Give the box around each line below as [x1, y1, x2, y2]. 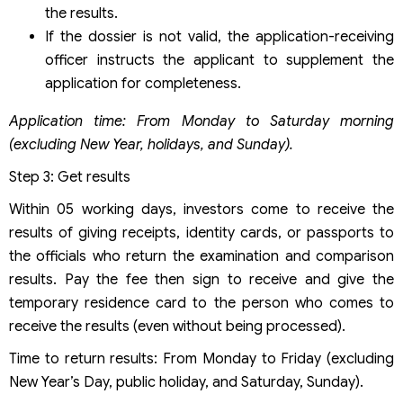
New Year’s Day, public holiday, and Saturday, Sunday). [9, 372, 363, 391]
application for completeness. [45, 74, 241, 93]
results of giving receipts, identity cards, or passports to [9, 223, 394, 242]
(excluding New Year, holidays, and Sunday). [9, 135, 293, 154]
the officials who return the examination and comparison [9, 246, 394, 265]
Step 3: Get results [9, 167, 130, 186]
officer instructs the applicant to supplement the [45, 50, 394, 69]
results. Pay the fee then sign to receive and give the [9, 270, 394, 289]
